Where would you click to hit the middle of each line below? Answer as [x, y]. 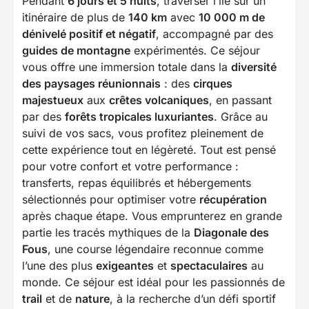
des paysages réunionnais [91, 84]
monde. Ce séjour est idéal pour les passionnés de [153, 282]
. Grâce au [241, 117]
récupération [233, 200]
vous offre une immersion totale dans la [127, 67]
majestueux [53, 100]
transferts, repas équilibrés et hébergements [137, 183]
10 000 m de [232, 18]
